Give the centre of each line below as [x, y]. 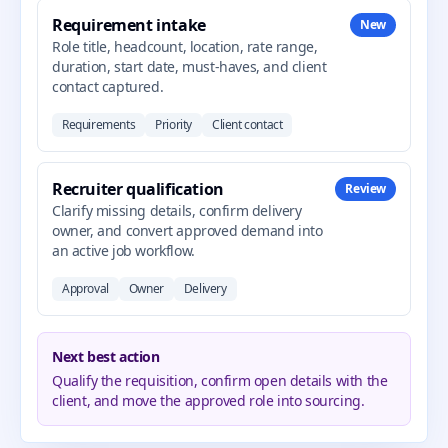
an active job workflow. [123, 250]
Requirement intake [129, 25]
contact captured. [108, 86]
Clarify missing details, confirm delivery [177, 210]
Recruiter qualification [138, 189]
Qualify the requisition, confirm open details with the [220, 380]
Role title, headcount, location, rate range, [185, 46]
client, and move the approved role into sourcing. [208, 400]
